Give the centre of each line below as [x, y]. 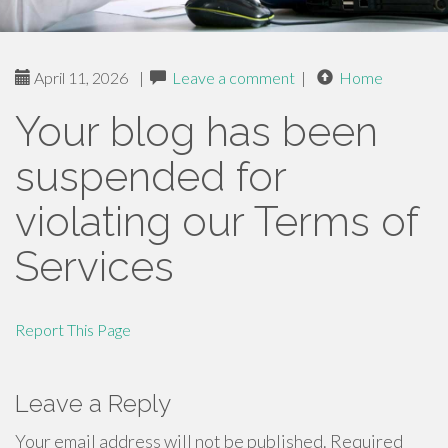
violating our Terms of [216, 221]
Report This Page [73, 329]
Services [94, 266]
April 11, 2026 [79, 77]
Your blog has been [196, 131]
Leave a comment [233, 77]
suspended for [150, 176]
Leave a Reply [93, 403]
